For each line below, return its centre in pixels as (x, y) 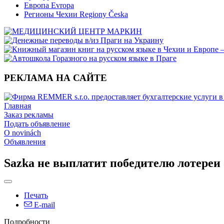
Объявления (25, 142)
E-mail (43, 205)
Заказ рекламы (29, 115)
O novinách (22, 133)
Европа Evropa (49, 5)
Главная (17, 106)
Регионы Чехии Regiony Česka (76, 14)
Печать (36, 195)
